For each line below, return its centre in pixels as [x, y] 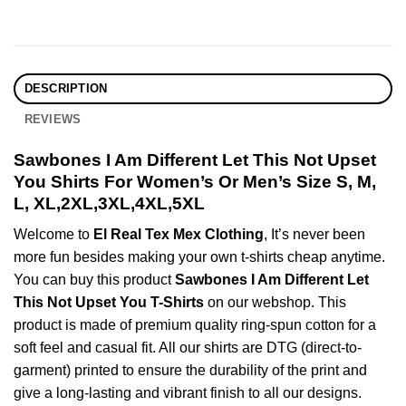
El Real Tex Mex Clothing [179, 235]
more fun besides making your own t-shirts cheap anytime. [199, 257]
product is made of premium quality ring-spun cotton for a [195, 325]
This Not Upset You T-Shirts [109, 303]
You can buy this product [94, 280]
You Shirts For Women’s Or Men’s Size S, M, [195, 181]
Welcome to [53, 235]
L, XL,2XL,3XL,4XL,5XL [109, 203]
